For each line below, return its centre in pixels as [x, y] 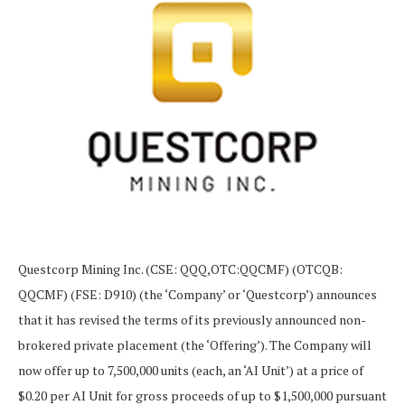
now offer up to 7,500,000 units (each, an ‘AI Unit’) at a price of [191, 370]
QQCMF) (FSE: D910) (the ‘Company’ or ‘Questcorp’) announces [198, 294]
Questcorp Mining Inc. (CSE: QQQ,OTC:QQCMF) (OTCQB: [180, 268]
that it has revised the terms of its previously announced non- [192, 319]
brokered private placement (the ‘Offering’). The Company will [195, 344]
